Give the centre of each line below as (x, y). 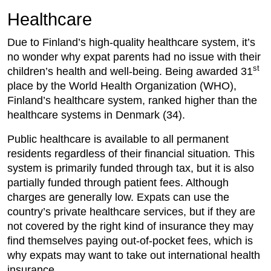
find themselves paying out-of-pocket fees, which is (130, 240)
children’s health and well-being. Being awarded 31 (130, 71)
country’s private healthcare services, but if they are (131, 211)
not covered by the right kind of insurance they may (130, 226)
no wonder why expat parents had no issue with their (134, 57)
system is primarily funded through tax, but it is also (131, 168)
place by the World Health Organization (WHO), (122, 86)
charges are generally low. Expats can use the (118, 197)
